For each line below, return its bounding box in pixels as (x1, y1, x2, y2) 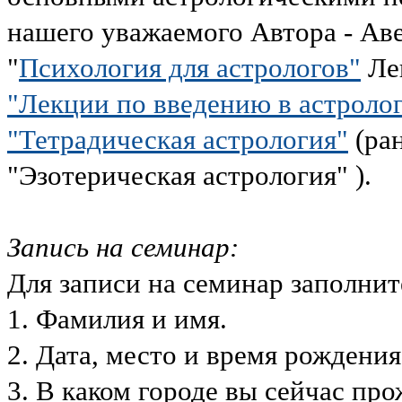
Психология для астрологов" (19, 51, 361, 83)
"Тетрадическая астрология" (7, 123, 348, 155)
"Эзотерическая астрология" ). (7, 159, 379, 191)
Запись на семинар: (7, 231, 239, 263)
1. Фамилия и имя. (7, 302, 249, 335)
